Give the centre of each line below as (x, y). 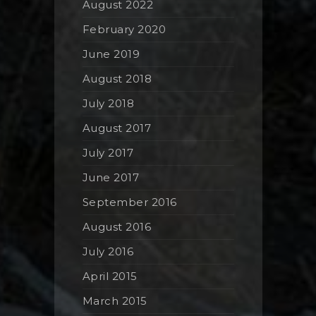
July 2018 (108, 103)
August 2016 (116, 226)
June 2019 (111, 54)
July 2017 (108, 152)
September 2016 (129, 202)
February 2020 (124, 29)
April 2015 (110, 276)
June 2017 (110, 177)
